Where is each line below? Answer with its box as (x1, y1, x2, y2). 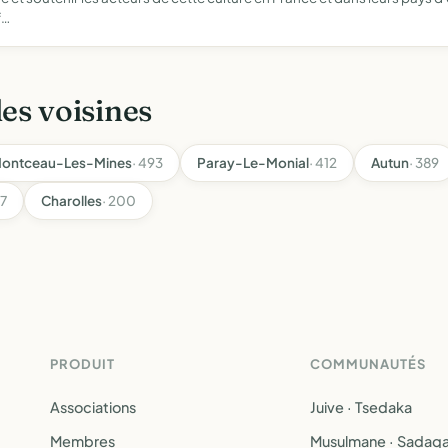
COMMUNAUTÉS (310, 356, 427, 372)
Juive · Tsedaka (310, 398, 412, 416)
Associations (50, 398, 136, 416)
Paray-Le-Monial (197, 154, 309, 171)
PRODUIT (50, 356, 116, 372)
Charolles (41, 192, 102, 209)
